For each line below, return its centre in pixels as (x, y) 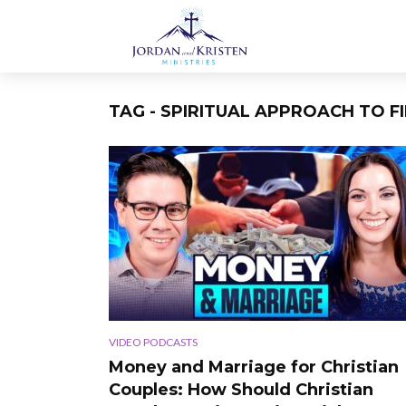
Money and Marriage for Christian (254, 367)
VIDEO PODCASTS (153, 342)
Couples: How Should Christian (241, 389)
